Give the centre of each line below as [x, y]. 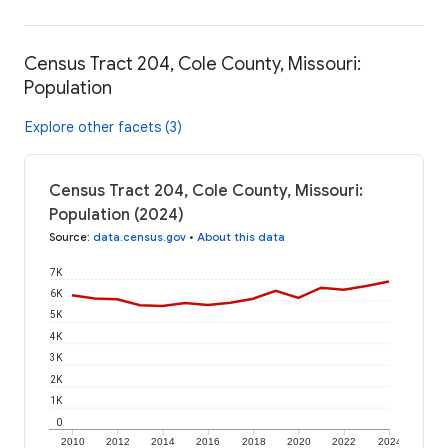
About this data [241, 236]
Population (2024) [116, 214]
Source [68, 236]
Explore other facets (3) [103, 126]
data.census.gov [139, 236]
